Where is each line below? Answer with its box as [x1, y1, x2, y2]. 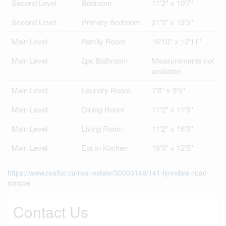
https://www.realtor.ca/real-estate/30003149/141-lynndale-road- [8, 167, 209, 178]
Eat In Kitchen [82, 142, 128, 153]
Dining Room [82, 104, 125, 115]
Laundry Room [82, 85, 131, 95]
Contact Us [13, 201, 88, 222]
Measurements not [152, 55, 214, 66]
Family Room [82, 36, 126, 46]
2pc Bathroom [82, 55, 128, 66]
